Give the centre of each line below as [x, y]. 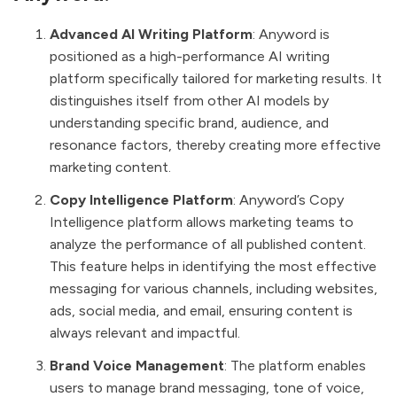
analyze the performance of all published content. [208, 245]
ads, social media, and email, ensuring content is [201, 311]
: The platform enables [295, 366]
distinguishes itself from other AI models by [189, 101]
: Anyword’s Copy [288, 200]
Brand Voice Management [137, 366]
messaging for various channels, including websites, [214, 289]
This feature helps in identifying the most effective [213, 267]
